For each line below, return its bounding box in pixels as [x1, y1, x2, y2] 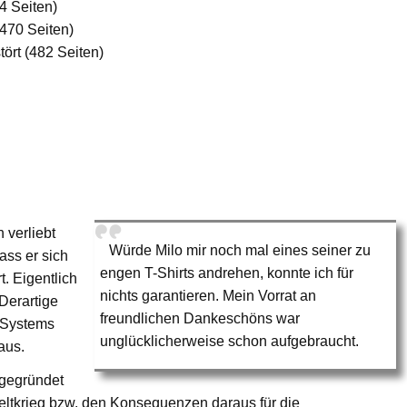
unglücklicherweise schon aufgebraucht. [100, 333, 360, 349]
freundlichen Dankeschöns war [100, 310, 301, 326]
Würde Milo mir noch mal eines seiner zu [109, 242, 372, 258]
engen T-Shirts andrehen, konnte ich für [100, 264, 354, 281]
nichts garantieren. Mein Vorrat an [100, 287, 317, 303]
